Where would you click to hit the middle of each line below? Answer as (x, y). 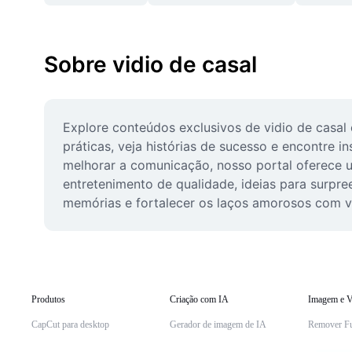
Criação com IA (199, 299)
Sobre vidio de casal (150, 64)
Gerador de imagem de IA (218, 324)
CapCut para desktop (70, 324)
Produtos (48, 299)
